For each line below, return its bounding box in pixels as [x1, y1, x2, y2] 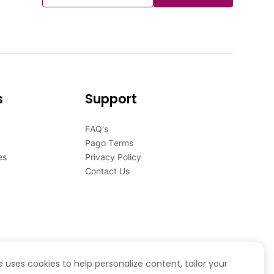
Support [84, 90, 137, 108]
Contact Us [84, 166, 130, 177]
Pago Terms [84, 138, 133, 149]
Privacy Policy [84, 152, 141, 163]
